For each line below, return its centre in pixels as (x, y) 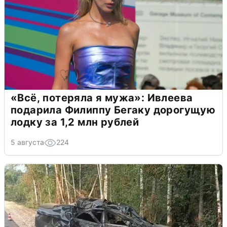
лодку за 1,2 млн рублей (75, 122)
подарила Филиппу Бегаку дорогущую (113, 110)
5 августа (27, 142)
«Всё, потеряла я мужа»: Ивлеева (102, 98)
